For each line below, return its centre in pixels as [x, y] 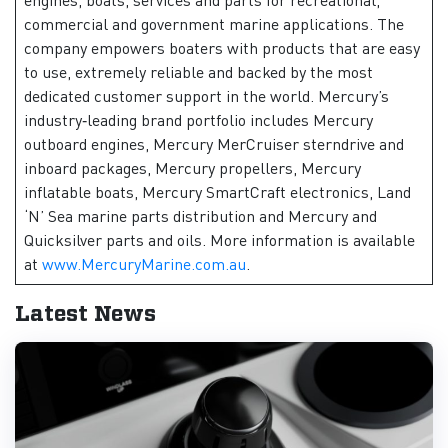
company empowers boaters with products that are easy [222, 47]
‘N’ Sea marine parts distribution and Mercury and [200, 215]
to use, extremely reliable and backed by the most [198, 71]
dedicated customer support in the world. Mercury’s [206, 95]
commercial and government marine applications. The [214, 23]
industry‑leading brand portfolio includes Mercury [198, 119]
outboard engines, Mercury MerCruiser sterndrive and [214, 143]
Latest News [85, 313]
